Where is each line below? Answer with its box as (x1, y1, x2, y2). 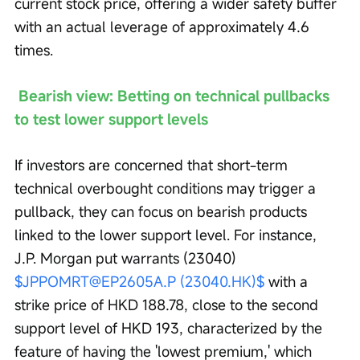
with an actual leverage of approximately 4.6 (14, 17, 313, 37)
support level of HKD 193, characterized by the (14, 318, 326, 338)
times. (14, 40, 53, 60)
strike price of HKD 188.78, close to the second (14, 295, 322, 315)
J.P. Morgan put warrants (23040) (14, 248, 240, 268)
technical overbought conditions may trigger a (14, 178, 320, 198)
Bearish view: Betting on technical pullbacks (18, 86, 333, 106)
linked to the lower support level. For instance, (14, 225, 321, 245)
